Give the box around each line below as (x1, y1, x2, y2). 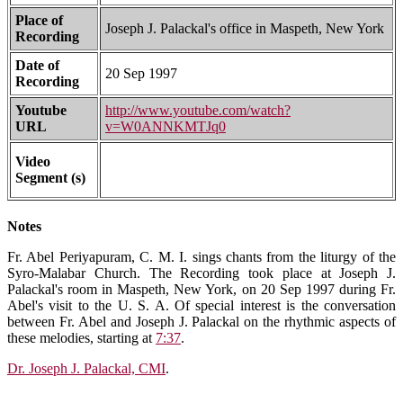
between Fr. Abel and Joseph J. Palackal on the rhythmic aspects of (7, 314, 396, 330)
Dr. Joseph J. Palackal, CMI (7, 361, 166, 377)
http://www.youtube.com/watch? (105, 103, 291, 119)
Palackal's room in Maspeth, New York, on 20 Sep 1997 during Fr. (7, 282, 396, 298)
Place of (15, 13, 63, 29)
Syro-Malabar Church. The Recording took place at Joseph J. (7, 265, 396, 282)
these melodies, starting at (7, 330, 156, 346)
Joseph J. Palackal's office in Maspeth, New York (105, 21, 384, 37)
